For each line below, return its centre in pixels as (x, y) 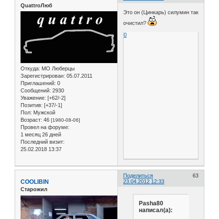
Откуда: (30, 69)
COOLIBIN (35, 182)
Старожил (34, 189)
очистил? (136, 23)
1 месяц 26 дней (41, 135)
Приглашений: (38, 83)
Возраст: (31, 120)
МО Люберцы (57, 69)
